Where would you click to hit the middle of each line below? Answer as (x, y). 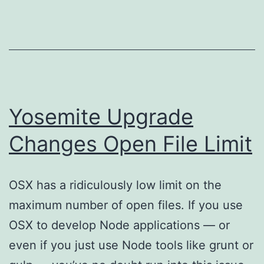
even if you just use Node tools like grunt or (131, 245)
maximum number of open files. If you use (126, 205)
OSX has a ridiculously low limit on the (115, 185)
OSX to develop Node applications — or (119, 225)
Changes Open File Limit (131, 143)
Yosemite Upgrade (101, 116)
